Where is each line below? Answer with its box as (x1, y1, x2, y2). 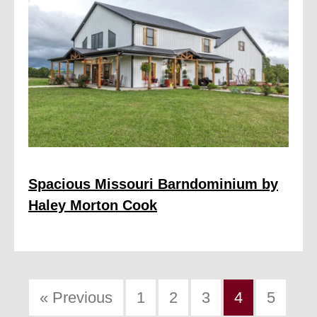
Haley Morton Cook (28, 197, 157, 213)
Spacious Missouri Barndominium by (28, 175, 278, 192)
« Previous (39, 288, 113, 306)
